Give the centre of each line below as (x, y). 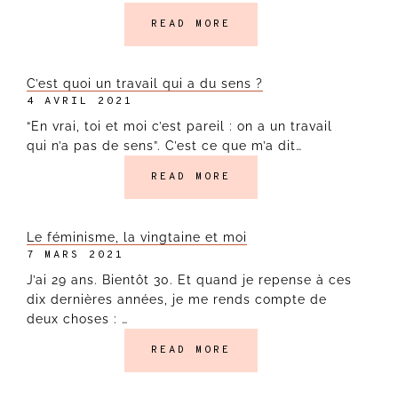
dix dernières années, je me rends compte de (177, 299)
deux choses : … (77, 318)
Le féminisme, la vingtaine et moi (137, 237)
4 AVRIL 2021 (80, 102)
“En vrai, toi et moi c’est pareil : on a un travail (179, 127)
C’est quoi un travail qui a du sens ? (145, 84)
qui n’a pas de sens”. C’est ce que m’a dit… (164, 146)
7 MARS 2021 (76, 255)
